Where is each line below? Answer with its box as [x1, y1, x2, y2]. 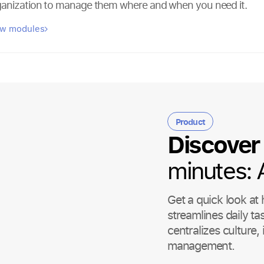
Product [175, 115, 205, 127]
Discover [167, 127, 259, 160]
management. [167, 237, 235, 253]
